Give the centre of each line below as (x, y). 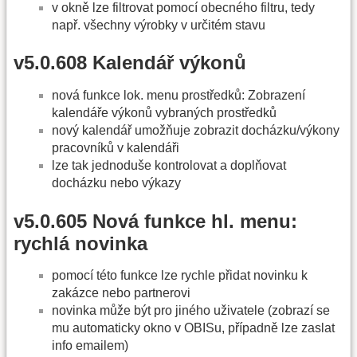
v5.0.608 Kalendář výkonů (130, 63)
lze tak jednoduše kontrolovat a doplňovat (169, 166)
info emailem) (90, 346)
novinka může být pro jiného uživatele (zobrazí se (191, 311)
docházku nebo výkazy (116, 183)
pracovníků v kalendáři (116, 148)
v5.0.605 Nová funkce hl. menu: (155, 221)
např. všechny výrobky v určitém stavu (159, 25)
